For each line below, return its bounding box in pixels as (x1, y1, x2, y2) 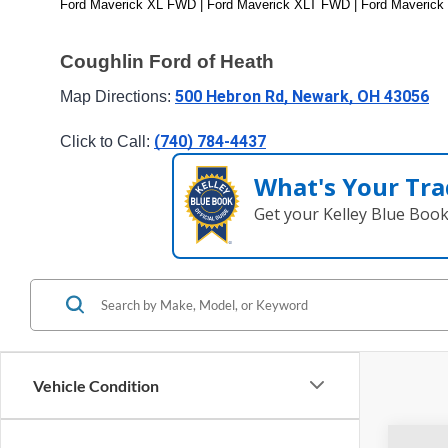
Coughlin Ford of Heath (60, 51, 274, 73)
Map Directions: (60, 87, 175, 105)
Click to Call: (60, 132, 154, 150)
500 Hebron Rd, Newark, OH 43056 (175, 86, 429, 106)
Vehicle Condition (33, 375, 159, 395)
